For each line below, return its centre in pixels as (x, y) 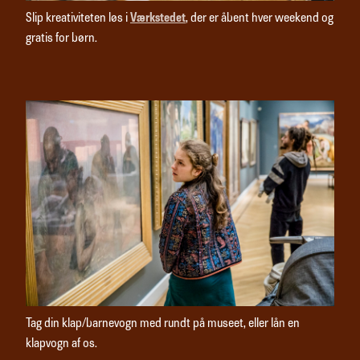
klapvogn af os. (61, 344)
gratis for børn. (61, 39)
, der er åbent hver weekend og (260, 19)
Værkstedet (158, 19)
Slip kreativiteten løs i (78, 19)
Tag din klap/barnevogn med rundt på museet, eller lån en (163, 324)
